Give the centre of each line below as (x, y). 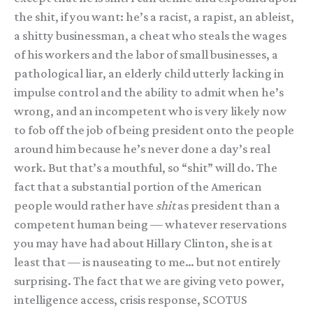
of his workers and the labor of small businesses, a (146, 54)
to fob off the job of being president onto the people (154, 130)
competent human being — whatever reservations (150, 224)
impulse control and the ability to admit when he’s (149, 92)
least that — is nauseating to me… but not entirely (147, 262)
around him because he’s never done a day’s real (142, 148)
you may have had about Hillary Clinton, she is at (143, 243)
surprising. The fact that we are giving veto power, (149, 281)
